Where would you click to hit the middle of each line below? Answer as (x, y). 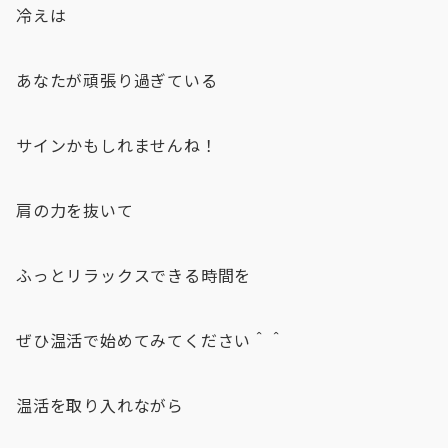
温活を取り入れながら (100, 405)
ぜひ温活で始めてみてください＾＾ (150, 340)
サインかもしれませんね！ (117, 145)
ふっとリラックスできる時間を (134, 275)
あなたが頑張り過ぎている (117, 80)
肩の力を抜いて (75, 210)
